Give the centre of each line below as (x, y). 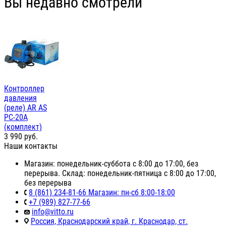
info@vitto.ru (53, 212)
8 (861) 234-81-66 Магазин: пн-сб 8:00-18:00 (102, 193)
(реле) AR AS (25, 108)
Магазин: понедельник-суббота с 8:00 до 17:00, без (111, 164)
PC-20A (16, 118)
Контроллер (24, 89)
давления (20, 98)
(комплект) (23, 127)
